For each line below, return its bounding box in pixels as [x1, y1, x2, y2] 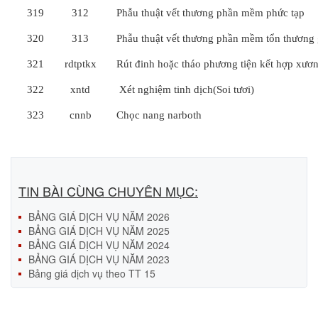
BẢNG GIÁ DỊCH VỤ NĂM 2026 [28, 209, 170, 224]
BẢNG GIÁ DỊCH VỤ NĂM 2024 [28, 238, 170, 252]
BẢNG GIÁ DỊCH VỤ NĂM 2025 [28, 224, 170, 238]
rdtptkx [64, 58, 97, 70]
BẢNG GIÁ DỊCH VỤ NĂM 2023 [28, 252, 170, 266]
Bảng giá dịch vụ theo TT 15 [28, 266, 155, 280]
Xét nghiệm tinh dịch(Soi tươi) [116, 84, 254, 95]
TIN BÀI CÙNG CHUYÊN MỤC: [18, 182, 198, 200]
